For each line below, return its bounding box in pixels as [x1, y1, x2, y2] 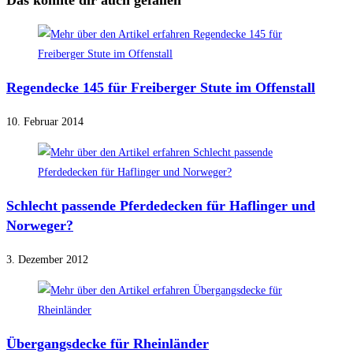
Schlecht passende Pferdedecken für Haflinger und [6, 198, 315, 214]
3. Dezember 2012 [6, 254, 88, 266]
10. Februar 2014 [6, 116, 84, 128]
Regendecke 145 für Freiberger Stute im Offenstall [6, 80, 315, 96]
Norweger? [6, 217, 73, 234]
